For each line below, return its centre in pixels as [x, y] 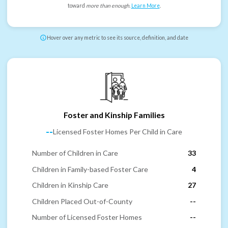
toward [77, 6]
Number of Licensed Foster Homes [87, 217]
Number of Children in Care [75, 153]
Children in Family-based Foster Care [90, 169]
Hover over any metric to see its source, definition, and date [118, 38]
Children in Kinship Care [70, 185]
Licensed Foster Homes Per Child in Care [118, 132]
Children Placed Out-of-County [82, 201]
